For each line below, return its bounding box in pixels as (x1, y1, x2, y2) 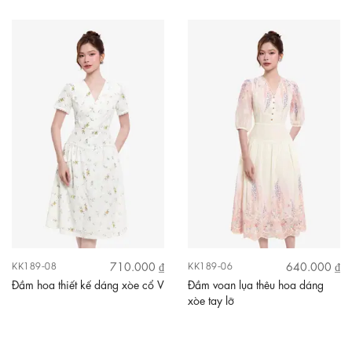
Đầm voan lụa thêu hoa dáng (188, 276, 324, 291)
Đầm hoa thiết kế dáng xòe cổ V (12, 276, 164, 291)
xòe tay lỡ (188, 291, 234, 306)
